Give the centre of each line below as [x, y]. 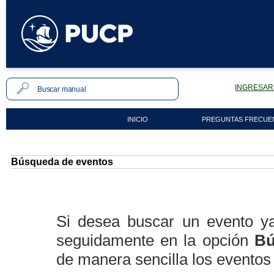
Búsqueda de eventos [62, 162]
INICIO [137, 119]
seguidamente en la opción [155, 240]
